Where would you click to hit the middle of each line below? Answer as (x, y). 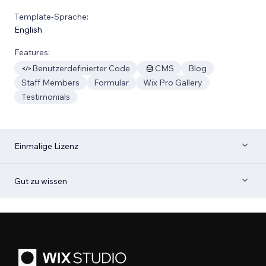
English (28, 30)
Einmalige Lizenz (46, 146)
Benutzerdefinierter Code (81, 68)
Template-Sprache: (51, 17)
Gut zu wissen (41, 181)
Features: (32, 52)
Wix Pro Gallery (173, 83)
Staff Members (50, 83)
